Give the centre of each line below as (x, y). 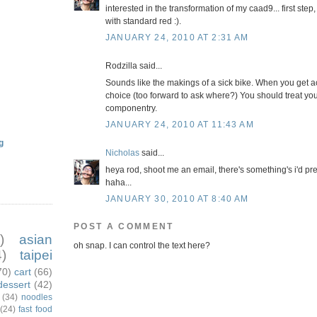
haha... (119, 183)
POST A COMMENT (124, 226)
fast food (36, 309)
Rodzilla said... (134, 66)
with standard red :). (143, 21)
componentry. (131, 108)
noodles (37, 296)
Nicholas (122, 153)
